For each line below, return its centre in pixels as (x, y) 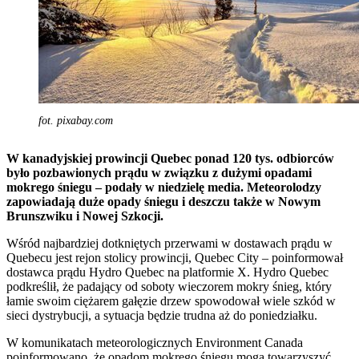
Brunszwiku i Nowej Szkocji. (85, 216)
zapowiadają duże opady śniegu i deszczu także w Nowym (163, 201)
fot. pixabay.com (76, 120)
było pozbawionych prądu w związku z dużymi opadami (159, 172)
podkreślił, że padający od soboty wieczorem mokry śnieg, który (169, 286)
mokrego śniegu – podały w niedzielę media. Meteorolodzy (164, 187)
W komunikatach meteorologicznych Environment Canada (155, 342)
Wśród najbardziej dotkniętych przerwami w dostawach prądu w (169, 243)
